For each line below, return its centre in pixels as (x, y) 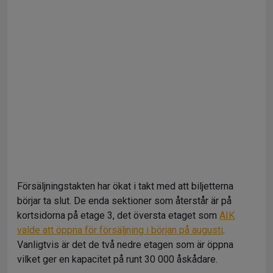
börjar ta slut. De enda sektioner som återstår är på (124, 201)
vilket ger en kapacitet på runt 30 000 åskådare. (117, 259)
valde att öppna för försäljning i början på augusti (120, 230)
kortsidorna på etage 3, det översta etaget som (118, 215)
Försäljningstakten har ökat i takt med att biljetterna (125, 186)
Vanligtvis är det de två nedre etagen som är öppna (125, 245)
